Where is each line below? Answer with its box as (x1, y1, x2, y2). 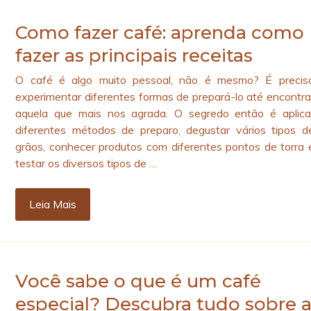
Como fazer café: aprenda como (15, 22, 305, 44)
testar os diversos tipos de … (15, 156, 158, 171)
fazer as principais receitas (15, 44, 253, 67)
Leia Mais (29, 197, 77, 212)
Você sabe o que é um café (15, 270, 262, 293)
